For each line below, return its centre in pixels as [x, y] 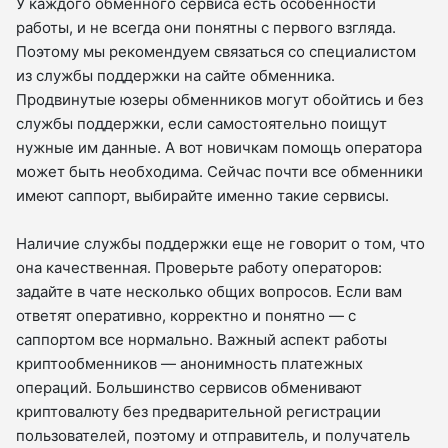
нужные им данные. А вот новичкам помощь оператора [219, 148]
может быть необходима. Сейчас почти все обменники [219, 172]
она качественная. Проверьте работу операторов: [199, 268]
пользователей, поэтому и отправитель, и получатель [213, 436]
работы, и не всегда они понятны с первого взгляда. [206, 28]
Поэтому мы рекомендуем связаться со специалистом [216, 52]
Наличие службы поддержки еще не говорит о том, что [220, 244]
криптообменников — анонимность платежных [189, 364]
